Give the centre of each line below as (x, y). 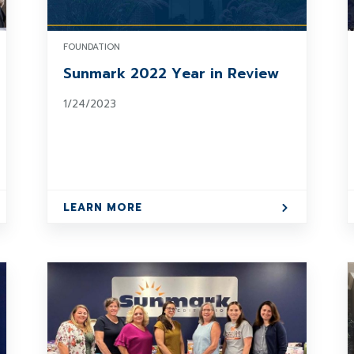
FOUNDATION (91, 47)
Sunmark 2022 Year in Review (171, 73)
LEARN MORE (102, 207)
